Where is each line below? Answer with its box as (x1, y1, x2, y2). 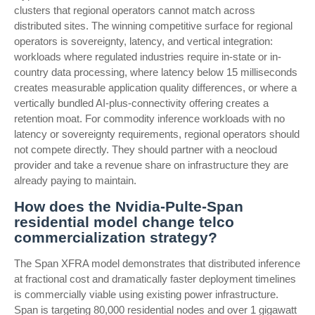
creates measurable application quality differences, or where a (14, 82, 297, 94)
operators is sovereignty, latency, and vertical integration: (14, 35, 273, 47)
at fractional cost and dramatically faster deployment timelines (14, 273, 296, 285)
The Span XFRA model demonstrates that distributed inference (14, 257, 300, 269)
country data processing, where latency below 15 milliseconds (14, 66, 297, 78)
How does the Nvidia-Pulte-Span (14, 198, 243, 214)
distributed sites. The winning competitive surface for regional (14, 20, 292, 32)
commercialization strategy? (14, 229, 217, 245)
